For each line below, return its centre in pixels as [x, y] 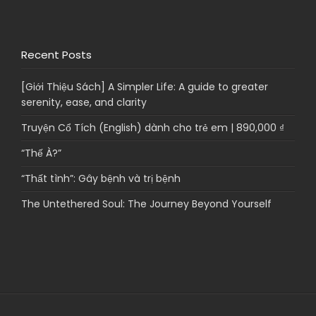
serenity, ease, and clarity [84, 103]
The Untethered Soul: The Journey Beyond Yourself [147, 204]
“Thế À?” [42, 153]
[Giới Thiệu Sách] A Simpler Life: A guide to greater [145, 87]
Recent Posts [57, 55]
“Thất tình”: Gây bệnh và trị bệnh [101, 179]
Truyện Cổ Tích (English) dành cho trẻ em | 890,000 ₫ [153, 128]
